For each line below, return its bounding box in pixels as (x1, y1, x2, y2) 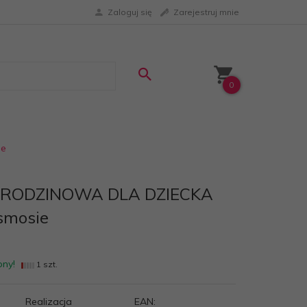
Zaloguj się (108, 6, 152, 17)
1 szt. (34, 259, 58, 270)
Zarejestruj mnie (173, 6, 239, 17)
